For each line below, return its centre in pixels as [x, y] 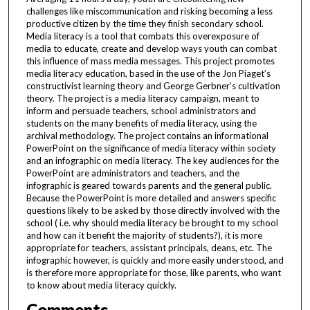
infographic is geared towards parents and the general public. [149, 186]
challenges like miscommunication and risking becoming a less [149, 11]
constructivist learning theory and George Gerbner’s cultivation [153, 86]
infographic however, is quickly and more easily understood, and [155, 261]
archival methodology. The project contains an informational [147, 136]
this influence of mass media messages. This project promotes [150, 61]
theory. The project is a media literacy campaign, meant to [143, 99]
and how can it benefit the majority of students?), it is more [144, 236]
